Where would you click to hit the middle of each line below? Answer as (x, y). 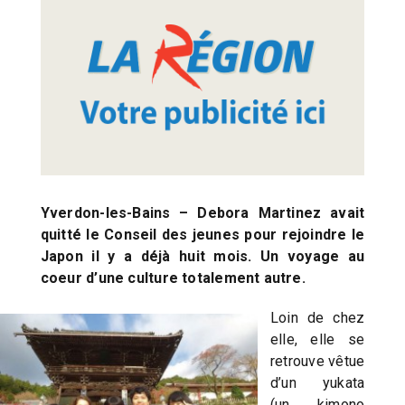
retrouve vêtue (318, 362)
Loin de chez (318, 318)
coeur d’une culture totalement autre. (175, 278)
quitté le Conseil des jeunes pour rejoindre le (202, 235)
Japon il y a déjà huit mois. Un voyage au (202, 257)
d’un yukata (318, 383)
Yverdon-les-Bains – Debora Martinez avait (202, 213)
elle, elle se (318, 340)
